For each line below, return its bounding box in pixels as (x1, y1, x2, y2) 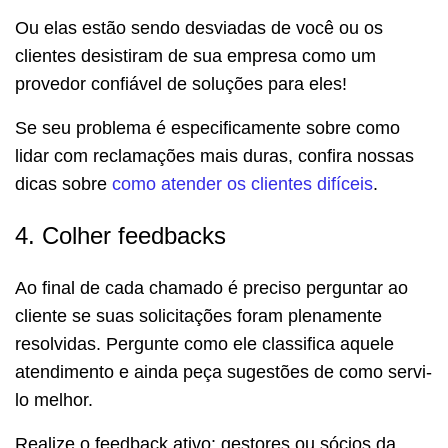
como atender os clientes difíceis (112, 173, 373, 194)
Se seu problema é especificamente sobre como (15, 117, 400, 138)
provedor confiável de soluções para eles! (15, 73, 347, 94)
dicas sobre (15, 173, 112, 194)
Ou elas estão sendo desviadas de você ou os (15, 17, 383, 38)
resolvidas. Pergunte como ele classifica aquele (15, 333, 394, 354)
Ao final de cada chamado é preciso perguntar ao (15, 277, 408, 298)
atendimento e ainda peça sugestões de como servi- (15, 361, 432, 382)
